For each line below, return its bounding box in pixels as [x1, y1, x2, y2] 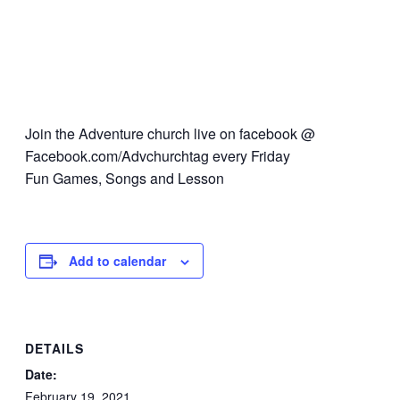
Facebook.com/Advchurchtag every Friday [25, 146, 290, 167]
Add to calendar [69, 252, 166, 271]
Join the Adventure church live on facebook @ [25, 123, 315, 145]
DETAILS [25, 338, 84, 357]
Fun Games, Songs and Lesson [25, 168, 224, 189]
